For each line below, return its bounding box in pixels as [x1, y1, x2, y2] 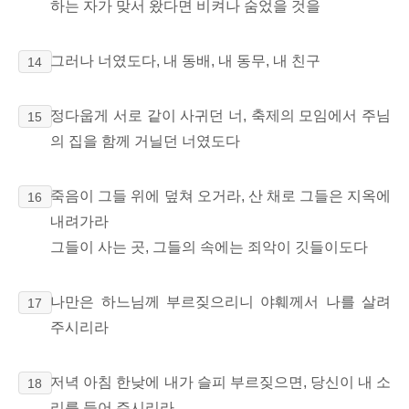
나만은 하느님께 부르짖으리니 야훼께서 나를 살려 [50, 294, 391, 310]
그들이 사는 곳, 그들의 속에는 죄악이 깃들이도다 [50, 239, 369, 256]
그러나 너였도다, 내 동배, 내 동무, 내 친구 [50, 53, 321, 69]
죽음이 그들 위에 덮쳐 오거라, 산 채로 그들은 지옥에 [50, 188, 391, 204]
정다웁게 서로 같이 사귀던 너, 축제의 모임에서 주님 [50, 108, 391, 124]
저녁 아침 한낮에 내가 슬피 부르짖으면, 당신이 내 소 [50, 374, 391, 391]
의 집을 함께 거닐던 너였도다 [50, 133, 241, 150]
